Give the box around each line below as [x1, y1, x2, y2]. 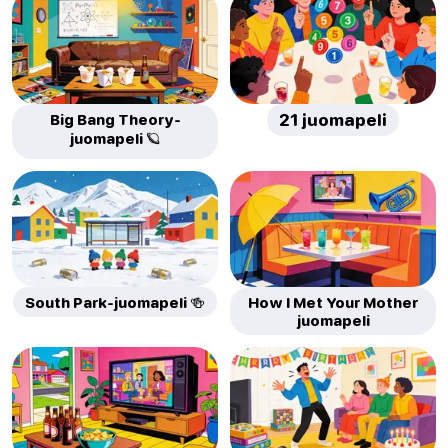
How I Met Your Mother [248, 292, 418, 311]
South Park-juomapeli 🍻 [25, 292, 205, 311]
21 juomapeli [279, 110, 387, 131]
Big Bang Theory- [49, 110, 181, 129]
